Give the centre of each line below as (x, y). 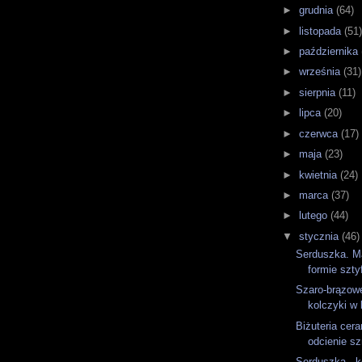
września (322, 72)
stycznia (321, 236)
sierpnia (319, 92)
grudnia (318, 11)
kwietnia (320, 175)
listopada (322, 31)
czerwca (320, 133)
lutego (315, 216)
